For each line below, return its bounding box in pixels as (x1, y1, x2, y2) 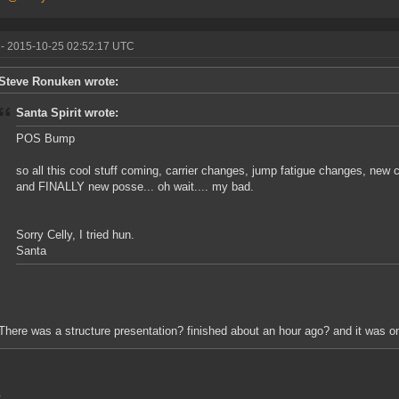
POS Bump (16, 132, 75, 146)
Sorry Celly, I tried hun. (16, 228, 134, 242)
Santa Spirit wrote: (16, 106, 118, 120)
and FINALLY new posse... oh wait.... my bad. (16, 180, 254, 194)
